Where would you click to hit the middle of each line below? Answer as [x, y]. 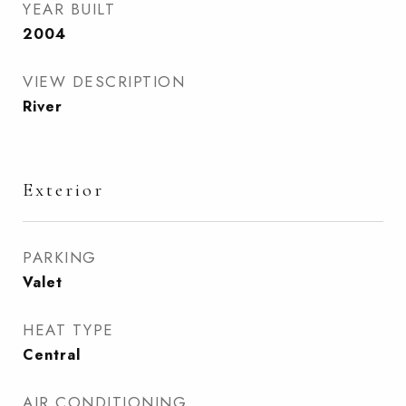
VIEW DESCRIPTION [104, 82]
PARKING [60, 257]
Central [52, 355]
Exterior [63, 190]
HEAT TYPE [68, 330]
